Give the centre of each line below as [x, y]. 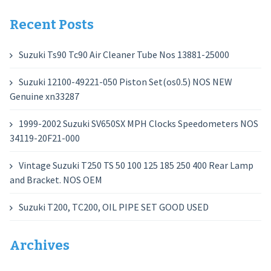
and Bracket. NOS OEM [56, 180]
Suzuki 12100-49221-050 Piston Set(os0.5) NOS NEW [125, 82]
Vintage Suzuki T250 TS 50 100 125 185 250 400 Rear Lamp [136, 165]
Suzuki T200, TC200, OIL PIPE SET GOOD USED [113, 207]
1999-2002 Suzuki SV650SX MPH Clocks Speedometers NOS [138, 123]
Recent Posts [51, 24]
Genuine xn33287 [44, 96]
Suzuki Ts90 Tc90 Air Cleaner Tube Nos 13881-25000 [124, 54]
